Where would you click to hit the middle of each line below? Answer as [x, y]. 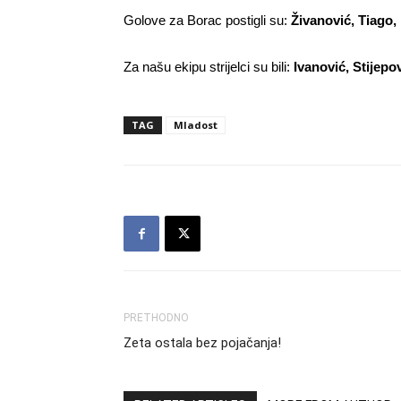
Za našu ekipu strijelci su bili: [209, 67]
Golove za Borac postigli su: [207, 20]
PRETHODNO [156, 318]
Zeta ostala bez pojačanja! [202, 343]
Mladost [196, 125]
